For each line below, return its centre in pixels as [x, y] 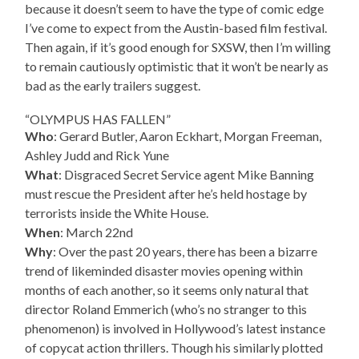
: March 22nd [97, 232]
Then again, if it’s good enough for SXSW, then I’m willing [178, 46]
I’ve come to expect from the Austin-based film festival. [176, 27]
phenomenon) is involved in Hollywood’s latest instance [175, 328]
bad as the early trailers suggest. [113, 85]
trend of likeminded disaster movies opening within [164, 270]
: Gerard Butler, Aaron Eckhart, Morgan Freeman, [188, 135]
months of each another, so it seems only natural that [167, 289]
